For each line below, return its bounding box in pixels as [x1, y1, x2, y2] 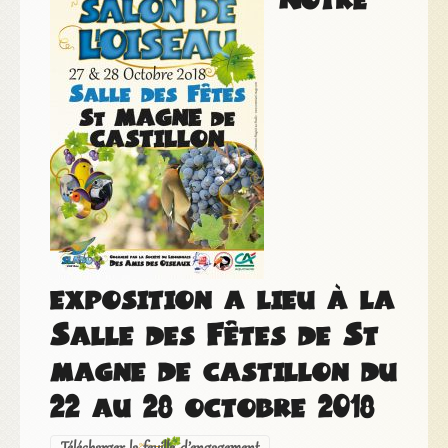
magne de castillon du [49, 348, 397, 390]
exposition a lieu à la [49, 276, 395, 318]
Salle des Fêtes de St [49, 312, 379, 354]
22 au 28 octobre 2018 [49, 384, 375, 426]
